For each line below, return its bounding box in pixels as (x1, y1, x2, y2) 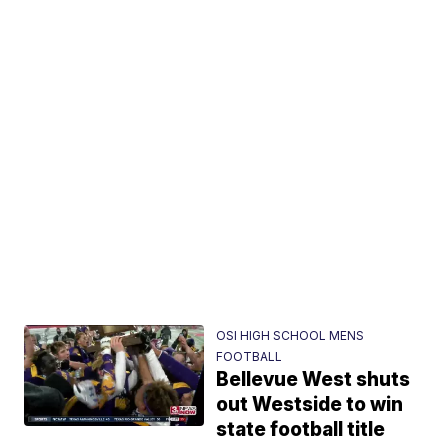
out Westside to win (216, 393, 404, 416)
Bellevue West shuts (216, 368, 411, 391)
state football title (216, 418, 386, 441)
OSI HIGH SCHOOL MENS (216, 328, 365, 343)
